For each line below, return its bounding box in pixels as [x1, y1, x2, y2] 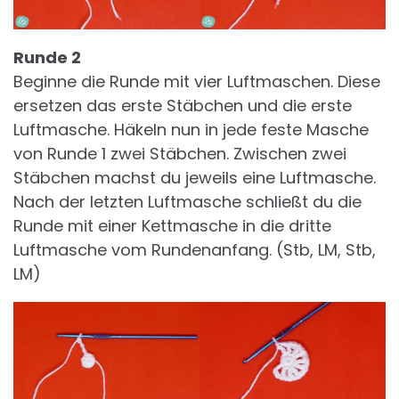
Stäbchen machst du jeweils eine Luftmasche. [13, 166, 376, 189]
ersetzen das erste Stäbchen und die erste [13, 94, 352, 117]
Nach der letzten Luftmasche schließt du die [13, 190, 362, 213]
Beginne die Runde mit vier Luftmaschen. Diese [13, 69, 380, 93]
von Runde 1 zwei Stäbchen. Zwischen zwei [13, 142, 346, 165]
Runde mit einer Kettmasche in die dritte [13, 214, 331, 237]
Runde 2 [13, 45, 81, 69]
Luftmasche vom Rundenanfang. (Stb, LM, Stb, [13, 238, 376, 261]
